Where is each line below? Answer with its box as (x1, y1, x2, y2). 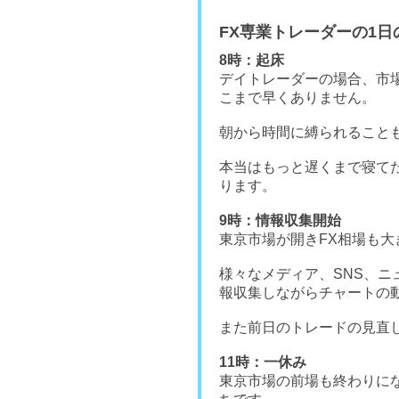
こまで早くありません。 (219, 89, 376, 105)
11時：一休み (219, 354, 306, 370)
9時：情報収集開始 (219, 212, 341, 228)
